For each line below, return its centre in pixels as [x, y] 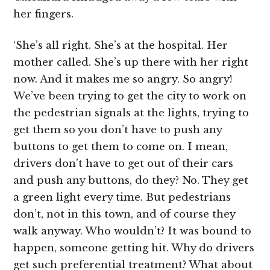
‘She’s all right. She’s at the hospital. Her [121, 45]
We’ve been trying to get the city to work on [130, 96]
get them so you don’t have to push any [118, 130]
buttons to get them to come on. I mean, [121, 146]
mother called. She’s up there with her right [131, 62]
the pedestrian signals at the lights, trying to [131, 113]
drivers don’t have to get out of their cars [124, 163]
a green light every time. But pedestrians [122, 197]
